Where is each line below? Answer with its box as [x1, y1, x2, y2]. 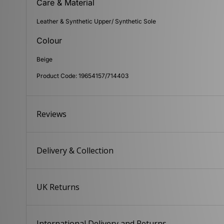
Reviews [36, 108, 67, 120]
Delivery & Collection [36, 145, 114, 156]
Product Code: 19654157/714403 [36, 72, 129, 80]
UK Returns [36, 181, 80, 193]
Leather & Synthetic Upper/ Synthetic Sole [36, 17, 156, 25]
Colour [36, 35, 62, 46]
